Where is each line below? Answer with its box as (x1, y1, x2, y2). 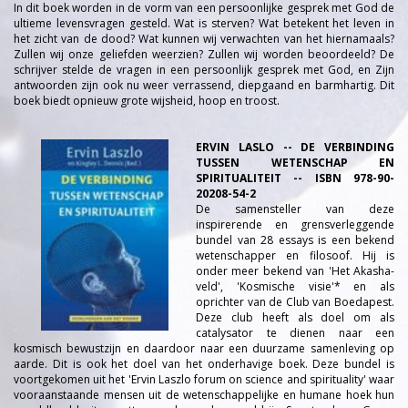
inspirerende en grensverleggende (196, 217, 394, 232)
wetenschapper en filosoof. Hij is (196, 248, 394, 263)
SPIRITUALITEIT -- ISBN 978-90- (196, 170, 394, 186)
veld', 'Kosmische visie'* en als (196, 279, 394, 294)
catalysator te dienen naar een (196, 325, 394, 341)
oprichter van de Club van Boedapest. (196, 294, 394, 310)
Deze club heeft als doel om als (196, 310, 394, 325)
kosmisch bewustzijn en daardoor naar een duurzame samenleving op (14, 341, 394, 356)
